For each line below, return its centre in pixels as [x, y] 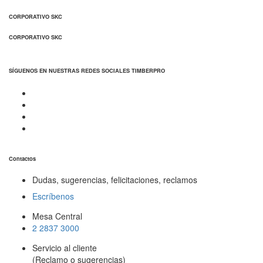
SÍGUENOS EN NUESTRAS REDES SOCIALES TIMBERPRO [87, 70]
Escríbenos [53, 196]
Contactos [22, 159]
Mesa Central [57, 216]
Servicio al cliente [65, 248]
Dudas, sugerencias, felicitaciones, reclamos [115, 180]
